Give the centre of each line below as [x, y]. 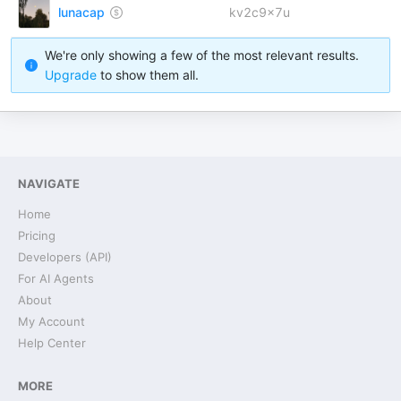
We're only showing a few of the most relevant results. [202, 55]
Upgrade [71, 75]
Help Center [52, 343]
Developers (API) [65, 257]
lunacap [81, 12]
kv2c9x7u [260, 12]
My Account [51, 321]
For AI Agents [56, 278]
